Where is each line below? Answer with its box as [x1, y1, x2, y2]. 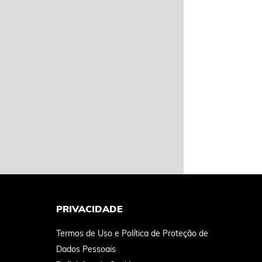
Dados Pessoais [56, 243, 116, 254]
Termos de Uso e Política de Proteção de [56, 227, 208, 239]
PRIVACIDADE [56, 203, 123, 215]
